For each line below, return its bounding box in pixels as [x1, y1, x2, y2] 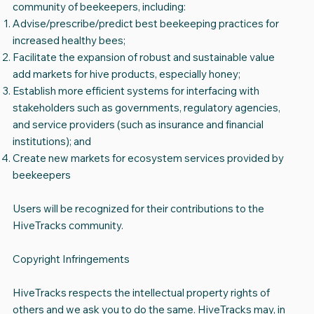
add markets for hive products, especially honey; [12, 67, 240, 81]
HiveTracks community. [12, 219, 123, 233]
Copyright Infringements [12, 252, 130, 266]
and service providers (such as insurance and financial [12, 118, 264, 132]
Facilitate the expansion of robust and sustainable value [12, 50, 275, 64]
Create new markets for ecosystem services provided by [12, 151, 284, 165]
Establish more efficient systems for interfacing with [12, 84, 259, 98]
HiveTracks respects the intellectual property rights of [12, 286, 270, 300]
